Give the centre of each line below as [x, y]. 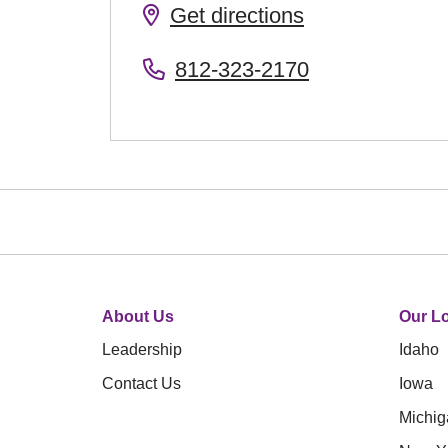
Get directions [237, 15]
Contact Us [141, 383]
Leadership [142, 349]
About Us [138, 316]
